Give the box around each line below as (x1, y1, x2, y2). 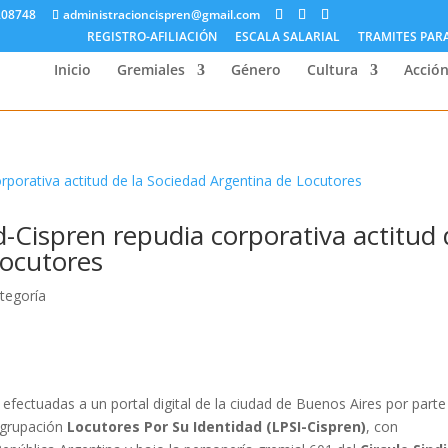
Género (231, 60, 281, 79)
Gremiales (117, 60, 185, 79)
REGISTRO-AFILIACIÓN (86, 28, 217, 45)
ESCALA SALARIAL (234, 28, 340, 45)
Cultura (307, 60, 358, 79)
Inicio (54, 60, 91, 79)
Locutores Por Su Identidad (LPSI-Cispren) (67, 417, 367, 436)
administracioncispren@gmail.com (63, 6, 261, 23)
